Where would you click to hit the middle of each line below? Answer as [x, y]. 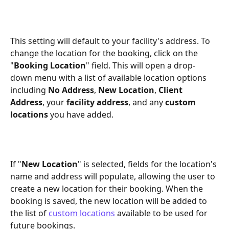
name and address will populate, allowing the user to [114, 177]
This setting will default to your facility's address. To [111, 41]
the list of [29, 213]
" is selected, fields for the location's [148, 164]
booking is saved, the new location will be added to [110, 201]
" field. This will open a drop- [141, 66]
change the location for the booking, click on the [105, 53]
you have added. [81, 115]
